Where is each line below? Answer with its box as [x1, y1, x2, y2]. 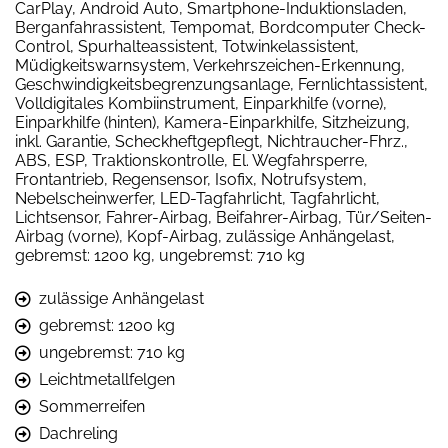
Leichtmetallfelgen [39, 370, 175, 390]
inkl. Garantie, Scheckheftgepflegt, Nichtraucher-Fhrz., [15, 132, 408, 152]
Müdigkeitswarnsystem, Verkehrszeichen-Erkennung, [15, 56, 405, 76]
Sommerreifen [39, 397, 145, 417]
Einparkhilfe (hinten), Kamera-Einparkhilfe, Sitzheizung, [15, 113, 410, 133]
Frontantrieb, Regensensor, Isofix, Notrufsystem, [15, 170, 367, 190]
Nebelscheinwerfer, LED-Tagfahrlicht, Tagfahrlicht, [15, 189, 380, 209]
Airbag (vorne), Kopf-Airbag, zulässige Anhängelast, [15, 227, 395, 247]
